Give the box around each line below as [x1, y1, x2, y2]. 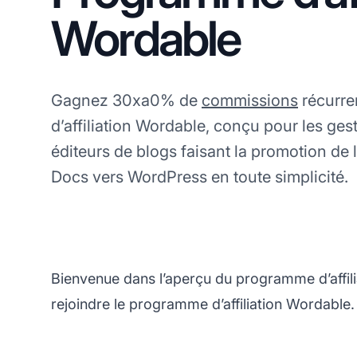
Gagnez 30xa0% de [51, 90, 202, 110]
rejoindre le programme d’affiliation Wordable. [51, 296, 355, 313]
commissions [202, 90, 298, 110]
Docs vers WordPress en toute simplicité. [51, 167, 348, 186]
